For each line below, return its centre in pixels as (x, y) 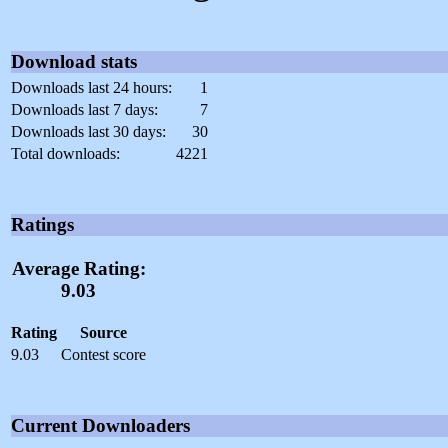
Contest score (103, 354)
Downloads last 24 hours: (91, 88)
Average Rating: (78, 269)
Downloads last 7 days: (84, 110)
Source (103, 332)
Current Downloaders (100, 425)
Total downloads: (65, 154)
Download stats (74, 62)
